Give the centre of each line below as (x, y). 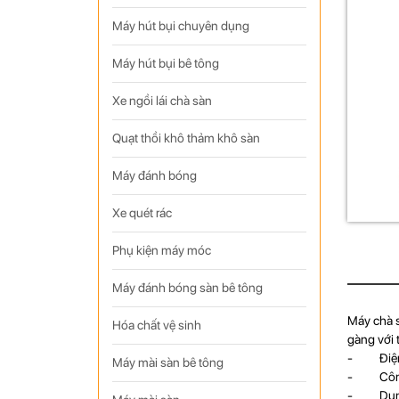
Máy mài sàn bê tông (167, 362)
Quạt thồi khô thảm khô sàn (186, 138)
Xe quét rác (142, 213)
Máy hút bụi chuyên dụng (180, 26)
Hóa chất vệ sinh (156, 325)
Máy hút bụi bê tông (165, 63)
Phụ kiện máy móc (161, 250)
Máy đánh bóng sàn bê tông (187, 288)
